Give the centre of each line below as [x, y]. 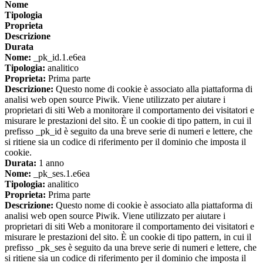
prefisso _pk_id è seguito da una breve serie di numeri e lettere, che [129, 131]
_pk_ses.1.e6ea [60, 173]
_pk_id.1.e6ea [58, 57]
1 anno [50, 163]
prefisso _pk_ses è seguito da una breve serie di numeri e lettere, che [131, 247]
